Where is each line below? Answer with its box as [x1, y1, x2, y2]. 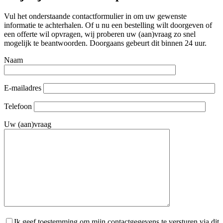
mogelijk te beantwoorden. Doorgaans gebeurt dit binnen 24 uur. [4, 38, 207, 47]
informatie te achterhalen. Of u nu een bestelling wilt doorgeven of [4, 20, 212, 29]
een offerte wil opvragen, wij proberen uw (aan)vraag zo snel [4, 29, 196, 38]
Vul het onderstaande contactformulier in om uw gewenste [4, 11, 187, 20]
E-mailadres [4, 83, 43, 92]
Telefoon [4, 102, 34, 111]
